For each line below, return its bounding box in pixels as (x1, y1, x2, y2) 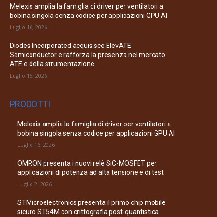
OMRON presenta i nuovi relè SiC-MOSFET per (17, 159, 157, 167)
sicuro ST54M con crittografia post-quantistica (17, 207, 159, 216)
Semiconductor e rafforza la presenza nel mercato (10, 50, 165, 59)
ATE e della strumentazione (10, 60, 94, 68)
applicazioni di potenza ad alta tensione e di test (17, 168, 164, 176)
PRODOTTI (10, 98, 50, 109)
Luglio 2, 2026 (17, 180, 52, 187)
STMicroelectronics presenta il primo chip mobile (17, 198, 166, 206)
